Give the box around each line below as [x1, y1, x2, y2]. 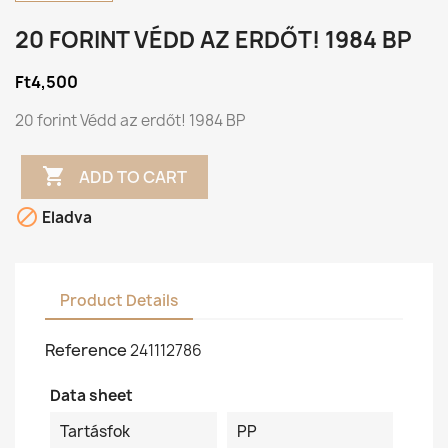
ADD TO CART [79, 165, 188, 188]
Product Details [60, 289, 178, 311]
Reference [45, 339, 127, 361]
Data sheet [50, 385, 133, 406]
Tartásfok [60, 421, 130, 442]
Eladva [39, 207, 92, 229]
